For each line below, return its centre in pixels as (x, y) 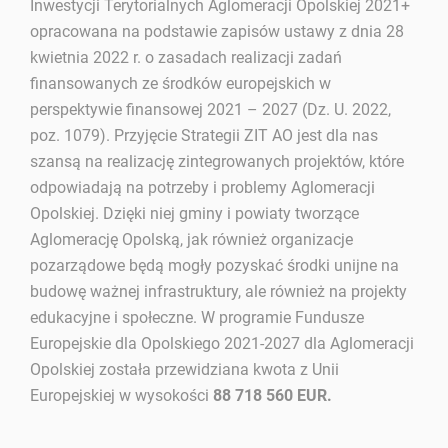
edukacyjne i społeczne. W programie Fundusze (197, 317)
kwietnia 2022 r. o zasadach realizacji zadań (186, 57)
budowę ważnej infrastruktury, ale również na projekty (219, 291)
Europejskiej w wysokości (122, 395)
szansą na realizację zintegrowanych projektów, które (217, 161)
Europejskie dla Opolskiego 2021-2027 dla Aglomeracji (222, 343)
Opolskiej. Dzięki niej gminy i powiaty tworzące (195, 213)
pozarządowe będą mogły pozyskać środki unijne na (215, 265)
